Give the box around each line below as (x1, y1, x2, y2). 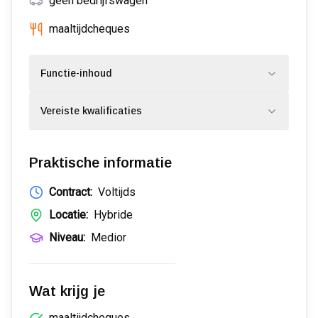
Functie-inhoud (40, 67, 111, 79)
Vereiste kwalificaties (40, 105, 142, 116)
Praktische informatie (29, 155, 172, 170)
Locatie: (49, 208, 88, 221)
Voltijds (98, 185, 136, 199)
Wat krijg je (29, 283, 105, 299)
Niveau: (49, 231, 85, 244)
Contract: (49, 185, 92, 199)
